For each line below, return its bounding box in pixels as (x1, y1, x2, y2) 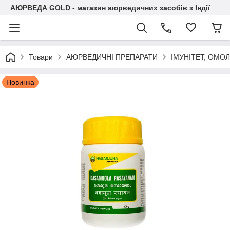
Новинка (6, 78, 34, 86)
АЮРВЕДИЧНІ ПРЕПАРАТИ (66, 53, 158, 61)
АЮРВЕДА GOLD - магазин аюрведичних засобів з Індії (10, 4, 210, 12)
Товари (29, 53, 53, 61)
